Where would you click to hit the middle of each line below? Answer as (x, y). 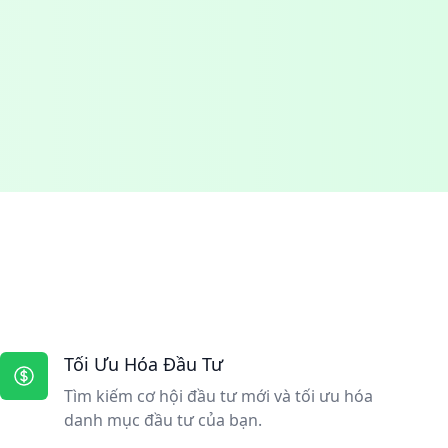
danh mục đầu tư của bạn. (163, 420)
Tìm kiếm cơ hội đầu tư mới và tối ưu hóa (218, 396)
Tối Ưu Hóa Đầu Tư (143, 364)
